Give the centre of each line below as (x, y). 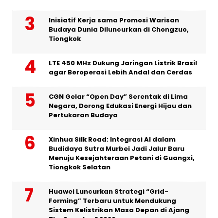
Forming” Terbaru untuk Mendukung (112, 200)
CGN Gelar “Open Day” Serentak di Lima (118, 96)
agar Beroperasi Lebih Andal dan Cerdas (120, 72)
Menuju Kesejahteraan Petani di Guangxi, (122, 158)
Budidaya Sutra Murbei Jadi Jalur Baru (117, 148)
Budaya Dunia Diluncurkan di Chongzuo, (119, 29)
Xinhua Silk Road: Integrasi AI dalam (112, 139)
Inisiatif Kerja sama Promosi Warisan (114, 20)
